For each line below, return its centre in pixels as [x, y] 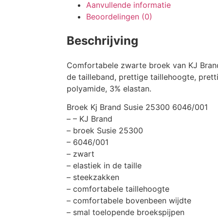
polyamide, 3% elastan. [109, 88]
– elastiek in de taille [104, 166]
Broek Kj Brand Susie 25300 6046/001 [137, 107]
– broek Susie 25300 [105, 131]
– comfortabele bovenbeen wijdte [129, 201]
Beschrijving [102, 40]
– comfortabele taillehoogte [118, 189]
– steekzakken [93, 177]
